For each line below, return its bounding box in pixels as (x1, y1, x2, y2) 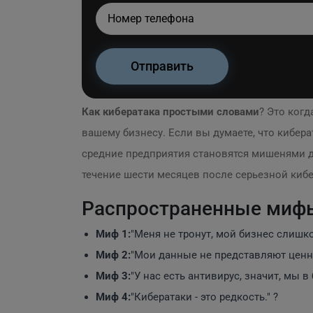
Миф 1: (96, 228, 131, 240)
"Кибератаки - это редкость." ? (131, 291, 278, 303)
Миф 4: (96, 291, 131, 303)
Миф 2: (96, 249, 131, 261)
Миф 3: (96, 270, 131, 282)
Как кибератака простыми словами (82, 105, 259, 118)
